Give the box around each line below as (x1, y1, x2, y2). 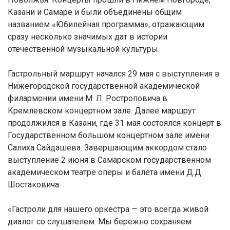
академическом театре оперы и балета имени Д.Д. (8, 167, 203, 177)
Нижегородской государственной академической (8, 81, 200, 91)
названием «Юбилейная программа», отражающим (8, 20, 204, 29)
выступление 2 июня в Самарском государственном (8, 155, 211, 165)
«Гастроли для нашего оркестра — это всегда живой (8, 204, 208, 214)
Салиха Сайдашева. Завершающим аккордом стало (8, 143, 207, 152)
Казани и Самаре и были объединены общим (8, 7, 182, 17)
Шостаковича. (8, 180, 61, 189)
